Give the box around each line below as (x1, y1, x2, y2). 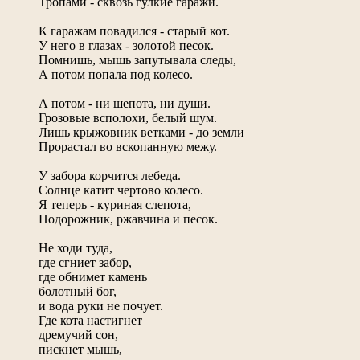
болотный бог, (39, 284, 117, 298)
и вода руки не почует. (39, 298, 163, 313)
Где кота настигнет (39, 313, 142, 327)
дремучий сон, (39, 327, 118, 342)
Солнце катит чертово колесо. (39, 182, 203, 197)
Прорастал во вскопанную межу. (39, 139, 217, 153)
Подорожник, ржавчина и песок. (39, 211, 218, 226)
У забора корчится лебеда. (39, 168, 181, 182)
